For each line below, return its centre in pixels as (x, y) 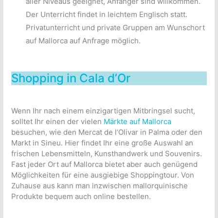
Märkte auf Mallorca (137, 121)
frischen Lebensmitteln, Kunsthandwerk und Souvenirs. (106, 153)
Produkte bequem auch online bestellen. (81, 196)
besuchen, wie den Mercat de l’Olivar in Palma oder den (107, 132)
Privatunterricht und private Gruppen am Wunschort (115, 27)
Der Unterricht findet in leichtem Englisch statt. (106, 14)
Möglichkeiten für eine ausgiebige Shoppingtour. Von (102, 175)
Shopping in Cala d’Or (71, 78)
